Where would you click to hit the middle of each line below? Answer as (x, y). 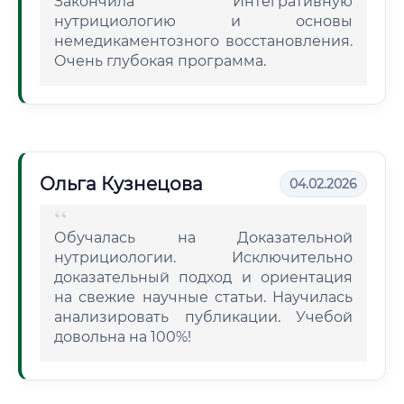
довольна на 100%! (123, 337)
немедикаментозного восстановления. (203, 41)
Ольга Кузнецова (121, 184)
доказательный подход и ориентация (203, 277)
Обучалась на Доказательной (203, 238)
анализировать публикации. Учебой (203, 317)
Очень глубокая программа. (160, 61)
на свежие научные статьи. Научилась (203, 297)
